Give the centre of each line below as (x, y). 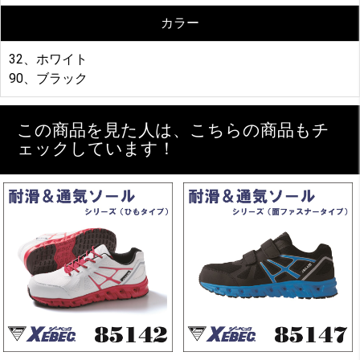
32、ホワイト (48, 59)
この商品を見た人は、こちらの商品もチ (173, 130)
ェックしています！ (96, 148)
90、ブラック (48, 78)
